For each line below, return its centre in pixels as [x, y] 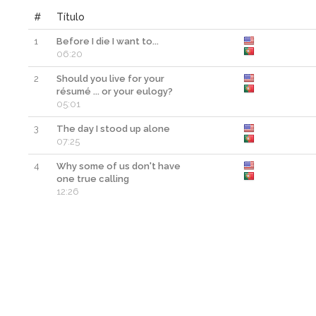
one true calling [93, 179]
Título [71, 17]
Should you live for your [110, 79]
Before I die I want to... [108, 41]
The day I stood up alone [113, 129]
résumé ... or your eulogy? [115, 91]
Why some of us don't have [119, 166]
